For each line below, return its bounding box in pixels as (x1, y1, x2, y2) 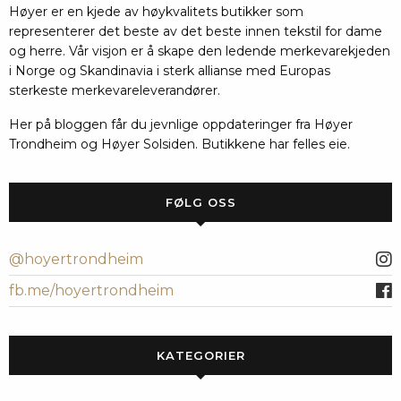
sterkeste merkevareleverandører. (9, 81, 220, 98)
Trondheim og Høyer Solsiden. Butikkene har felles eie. (9, 135, 350, 152)
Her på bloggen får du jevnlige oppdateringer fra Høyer (9, 115, 353, 132)
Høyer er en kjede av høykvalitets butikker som (9, 3, 303, 20)
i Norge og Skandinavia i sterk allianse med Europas (9, 62, 330, 79)
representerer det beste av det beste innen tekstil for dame (9, 22, 382, 39)
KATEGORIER (156, 347, 245, 363)
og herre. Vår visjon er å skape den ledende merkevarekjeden (9, 42, 390, 59)
